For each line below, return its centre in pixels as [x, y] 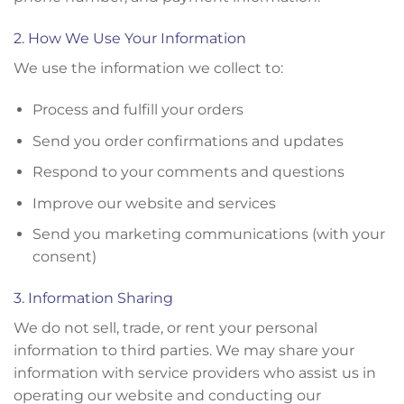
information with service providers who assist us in [195, 373]
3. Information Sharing [93, 298]
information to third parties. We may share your [184, 351]
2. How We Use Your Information [130, 39]
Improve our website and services [154, 203]
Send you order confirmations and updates [188, 141]
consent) [64, 257]
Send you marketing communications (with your [208, 234]
